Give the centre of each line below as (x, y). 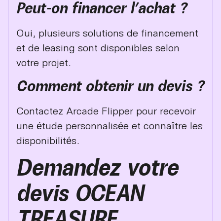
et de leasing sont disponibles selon (98, 47)
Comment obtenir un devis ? (110, 86)
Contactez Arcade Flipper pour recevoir (106, 111)
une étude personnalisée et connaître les (110, 126)
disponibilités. (48, 140)
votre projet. (44, 62)
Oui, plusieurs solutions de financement (107, 32)
